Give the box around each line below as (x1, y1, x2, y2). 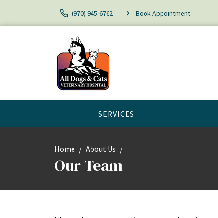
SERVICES (98, 109, 135, 119)
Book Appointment (135, 8, 190, 18)
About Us (86, 144, 116, 154)
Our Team (54, 155, 123, 176)
